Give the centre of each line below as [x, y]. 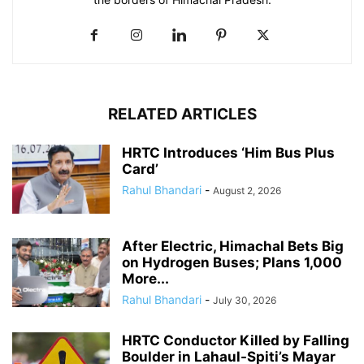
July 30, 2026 [245, 300]
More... [145, 278]
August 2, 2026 [247, 190]
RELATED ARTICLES [182, 114]
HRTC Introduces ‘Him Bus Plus [228, 152]
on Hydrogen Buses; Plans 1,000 [232, 262]
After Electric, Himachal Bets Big [233, 246]
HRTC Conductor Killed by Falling [236, 340]
